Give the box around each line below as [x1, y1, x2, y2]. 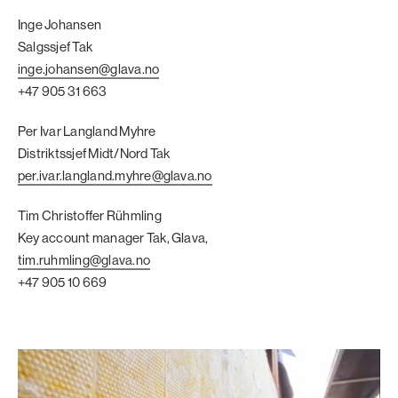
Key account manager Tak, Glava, [18, 228, 209, 246]
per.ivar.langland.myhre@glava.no [18, 166, 212, 184]
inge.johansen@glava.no [18, 60, 160, 77]
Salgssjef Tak [18, 37, 95, 55]
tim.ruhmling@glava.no [18, 251, 151, 268]
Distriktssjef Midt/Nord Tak [18, 144, 171, 162]
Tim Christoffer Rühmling [18, 206, 162, 224]
